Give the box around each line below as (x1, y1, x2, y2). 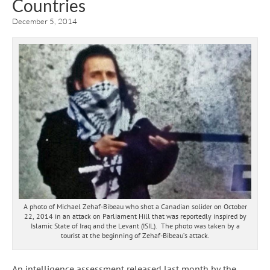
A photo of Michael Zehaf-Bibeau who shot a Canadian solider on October (23, 202, 247, 212)
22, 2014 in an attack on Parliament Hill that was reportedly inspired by (24, 212, 246, 221)
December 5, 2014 (12, 16, 77, 26)
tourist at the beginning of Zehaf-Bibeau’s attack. (60, 231, 210, 240)
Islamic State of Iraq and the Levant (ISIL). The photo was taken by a (30, 221, 240, 231)
